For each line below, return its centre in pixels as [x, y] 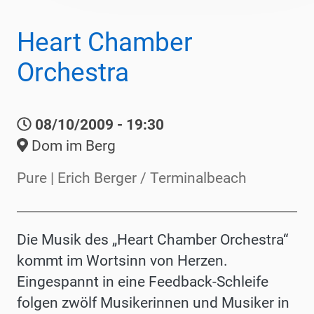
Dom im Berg [71, 145]
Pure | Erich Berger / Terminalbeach [132, 178]
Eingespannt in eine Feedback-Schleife [143, 281]
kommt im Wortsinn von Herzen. [122, 260]
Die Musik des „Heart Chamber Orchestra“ [152, 239]
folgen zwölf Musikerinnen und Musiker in [153, 302]
